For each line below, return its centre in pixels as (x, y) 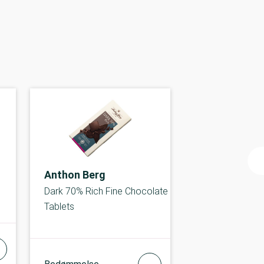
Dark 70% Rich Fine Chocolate (106, 191)
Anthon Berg (75, 175)
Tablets (59, 207)
